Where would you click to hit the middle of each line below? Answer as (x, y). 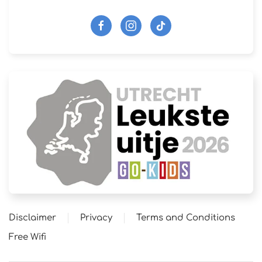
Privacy (96, 218)
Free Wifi (27, 237)
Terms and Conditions (186, 218)
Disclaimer (32, 218)
